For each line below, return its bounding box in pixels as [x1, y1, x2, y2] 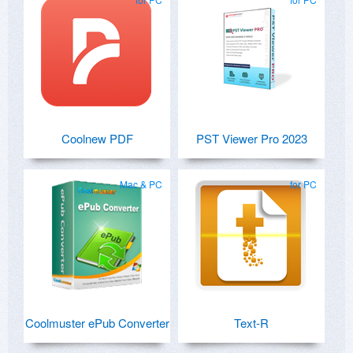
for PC [290, 177, 317, 191]
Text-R [234, 314, 269, 332]
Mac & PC [120, 177, 162, 191]
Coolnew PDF [61, 130, 133, 147]
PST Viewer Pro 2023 [195, 130, 307, 147]
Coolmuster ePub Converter [24, 314, 169, 332]
